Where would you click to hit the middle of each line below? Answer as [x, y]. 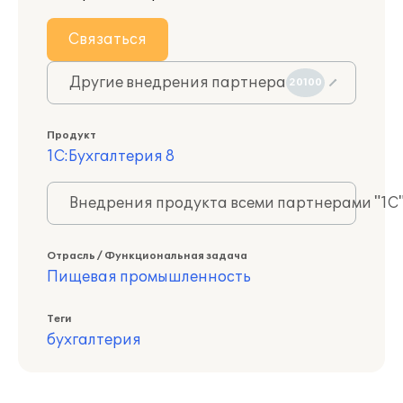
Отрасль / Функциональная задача [147, 256]
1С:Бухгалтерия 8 [111, 157]
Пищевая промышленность [149, 277]
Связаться [107, 40]
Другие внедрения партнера [178, 83]
